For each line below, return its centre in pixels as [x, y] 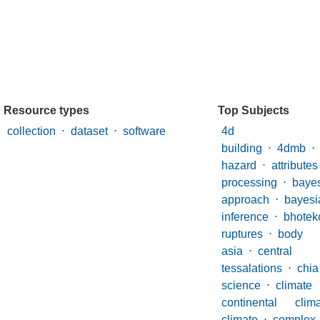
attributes [295, 165]
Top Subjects [254, 110]
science [241, 285]
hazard [239, 165]
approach [245, 200]
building [242, 148]
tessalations [252, 268]
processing [249, 182]
